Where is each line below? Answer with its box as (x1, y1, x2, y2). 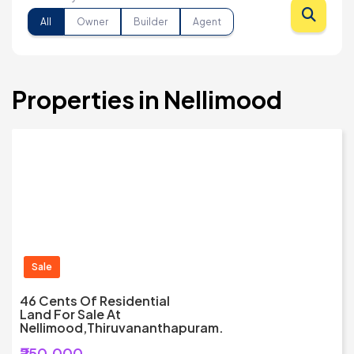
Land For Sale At (20, 306, 121, 323)
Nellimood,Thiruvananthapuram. (20, 319, 224, 337)
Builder (134, 15, 168, 28)
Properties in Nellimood (12, 85, 282, 115)
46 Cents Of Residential (20, 292, 170, 310)
